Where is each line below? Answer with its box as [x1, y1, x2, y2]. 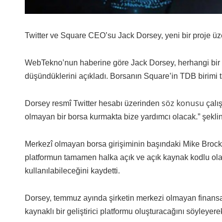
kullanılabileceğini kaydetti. [24, 166, 120, 175]
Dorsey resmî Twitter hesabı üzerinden [24, 99, 162, 108]
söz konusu [161, 98, 206, 109]
